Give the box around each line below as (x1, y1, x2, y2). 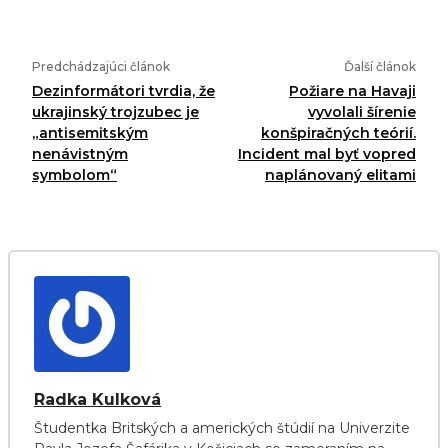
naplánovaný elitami (264, 165, 416, 184)
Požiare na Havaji (288, 81, 416, 100)
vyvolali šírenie (307, 102, 416, 121)
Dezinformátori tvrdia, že (32, 81, 215, 100)
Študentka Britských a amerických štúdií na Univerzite (34, 418, 410, 437)
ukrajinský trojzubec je (32, 102, 199, 121)
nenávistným (32, 144, 128, 163)
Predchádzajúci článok (32, 58, 170, 74)
